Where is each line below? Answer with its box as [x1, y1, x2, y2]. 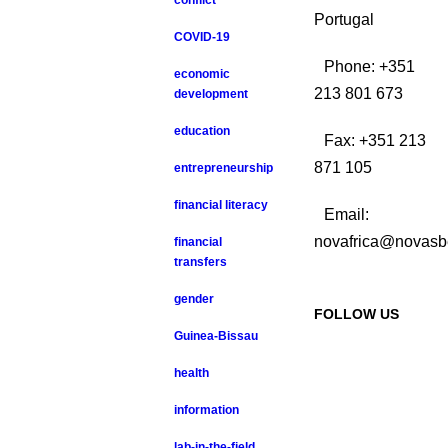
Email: [323, 206, 369, 223]
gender [174, 292, 215, 306]
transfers [174, 255, 228, 269]
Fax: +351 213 [323, 132, 426, 149]
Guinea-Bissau [174, 329, 259, 343]
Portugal [313, 11, 374, 28]
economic [174, 67, 231, 81]
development [174, 87, 249, 101]
